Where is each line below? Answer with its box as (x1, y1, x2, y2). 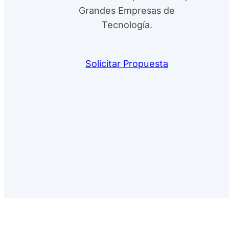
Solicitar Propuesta (85, 57, 168, 69)
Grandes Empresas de (79, 4, 175, 16)
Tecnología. (101, 18, 152, 30)
